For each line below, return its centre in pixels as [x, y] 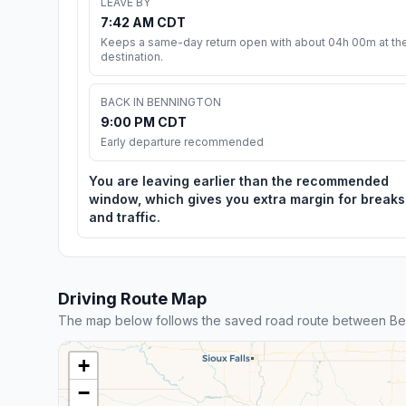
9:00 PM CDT [144, 121]
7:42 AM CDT [143, 22]
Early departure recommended [182, 141]
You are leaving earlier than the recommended [239, 180]
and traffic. [125, 217]
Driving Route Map [132, 298]
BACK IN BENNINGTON [161, 101]
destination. [132, 56]
